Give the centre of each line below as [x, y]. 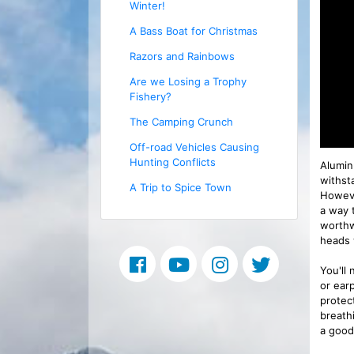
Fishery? [150, 97]
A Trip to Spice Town [180, 188]
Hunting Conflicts [172, 162]
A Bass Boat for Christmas [193, 31]
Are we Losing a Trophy [188, 82]
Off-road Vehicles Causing [194, 147]
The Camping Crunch [181, 122]
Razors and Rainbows [182, 56]
